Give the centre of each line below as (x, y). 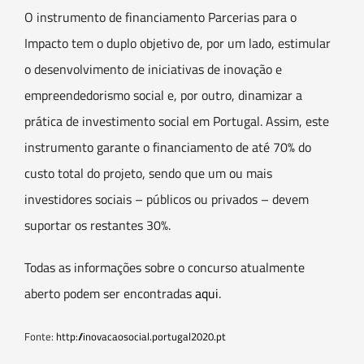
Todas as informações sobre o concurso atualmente (165, 268)
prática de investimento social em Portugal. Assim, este (177, 121)
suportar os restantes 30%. (97, 225)
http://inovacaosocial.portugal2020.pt (141, 337)
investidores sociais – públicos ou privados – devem (167, 199)
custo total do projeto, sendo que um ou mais (148, 173)
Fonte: (40, 337)
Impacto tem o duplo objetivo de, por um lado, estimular (178, 43)
